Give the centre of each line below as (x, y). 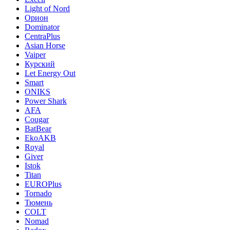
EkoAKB (40, 138)
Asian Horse (45, 45)
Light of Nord (47, 8)
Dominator (42, 27)
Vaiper (35, 54)
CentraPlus (42, 36)
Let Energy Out (50, 73)
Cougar (37, 119)
